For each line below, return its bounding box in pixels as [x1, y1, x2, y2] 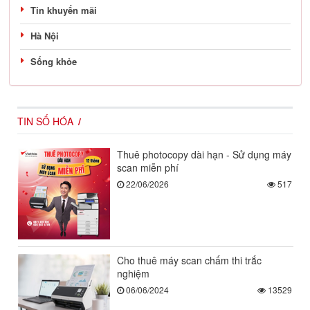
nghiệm [116, 266, 149, 281]
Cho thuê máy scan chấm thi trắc [116, 253, 262, 268]
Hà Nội [30, 28, 59, 42]
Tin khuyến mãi [30, 3, 97, 17]
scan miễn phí [116, 160, 179, 174]
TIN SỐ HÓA [17, 113, 73, 128]
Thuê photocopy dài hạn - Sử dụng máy [116, 147, 291, 161]
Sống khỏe [30, 54, 77, 68]
